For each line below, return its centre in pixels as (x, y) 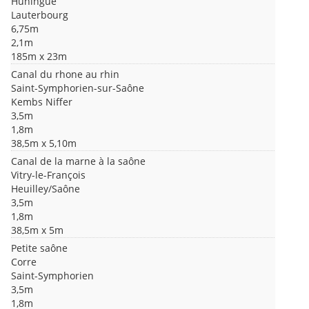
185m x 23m (39, 57)
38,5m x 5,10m (44, 143)
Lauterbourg (40, 15)
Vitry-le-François (48, 175)
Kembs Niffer (42, 102)
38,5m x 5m (37, 230)
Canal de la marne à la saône (78, 161)
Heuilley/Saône (46, 189)
